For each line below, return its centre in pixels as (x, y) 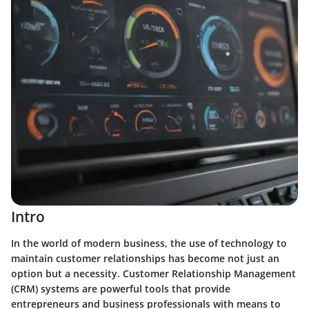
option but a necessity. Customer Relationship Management (153, 273)
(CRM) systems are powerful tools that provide (121, 288)
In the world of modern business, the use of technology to (149, 243)
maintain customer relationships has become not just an (145, 258)
